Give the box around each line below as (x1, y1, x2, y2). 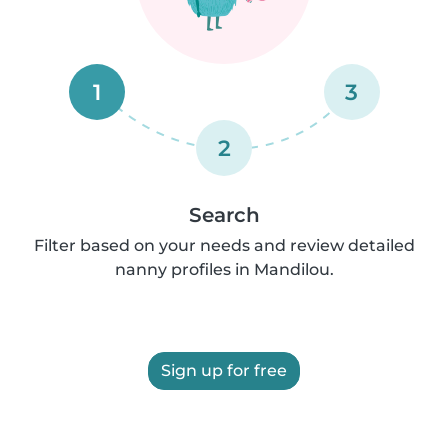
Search (188, 203, 260, 227)
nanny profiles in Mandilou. (114, 260, 334, 279)
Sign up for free (161, 361, 287, 380)
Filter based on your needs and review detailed (33, 236, 415, 255)
